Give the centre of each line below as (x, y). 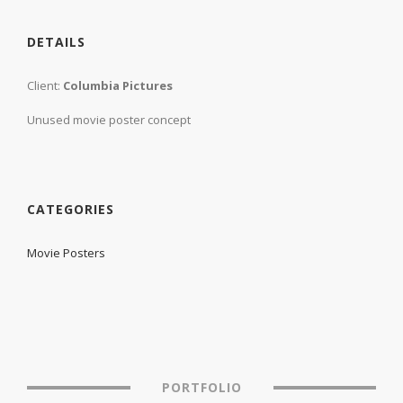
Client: (45, 85)
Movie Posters (66, 252)
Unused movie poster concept (109, 119)
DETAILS (56, 41)
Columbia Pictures (118, 85)
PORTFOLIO (201, 387)
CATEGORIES (71, 209)
